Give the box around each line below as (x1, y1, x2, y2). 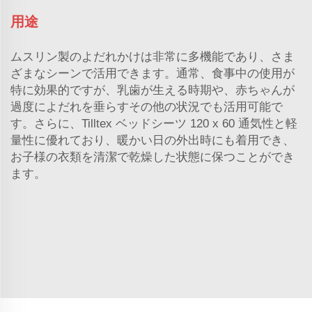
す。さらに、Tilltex (10, 116, 116, 130)
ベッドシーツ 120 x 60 (116, 116, 238, 130)
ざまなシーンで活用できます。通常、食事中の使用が (10, 66, 295, 80)
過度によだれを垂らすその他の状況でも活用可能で (10, 100, 283, 114)
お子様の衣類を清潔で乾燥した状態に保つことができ (10, 150, 295, 164)
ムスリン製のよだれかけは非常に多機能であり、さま (10, 49, 295, 63)
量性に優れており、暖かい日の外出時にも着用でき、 (10, 133, 295, 147)
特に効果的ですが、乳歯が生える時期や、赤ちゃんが (10, 83, 295, 97)
